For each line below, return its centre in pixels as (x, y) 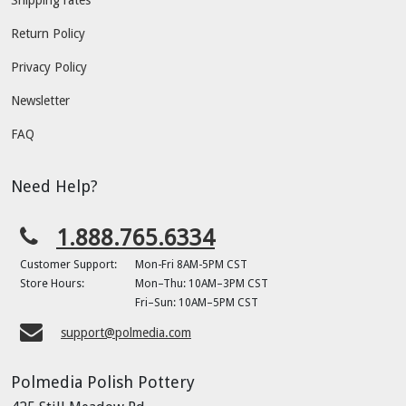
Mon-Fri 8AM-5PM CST (191, 264)
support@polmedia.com (126, 332)
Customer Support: (68, 264)
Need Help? (54, 186)
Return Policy (48, 33)
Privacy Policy (49, 67)
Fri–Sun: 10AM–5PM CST (197, 302)
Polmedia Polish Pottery (103, 382)
